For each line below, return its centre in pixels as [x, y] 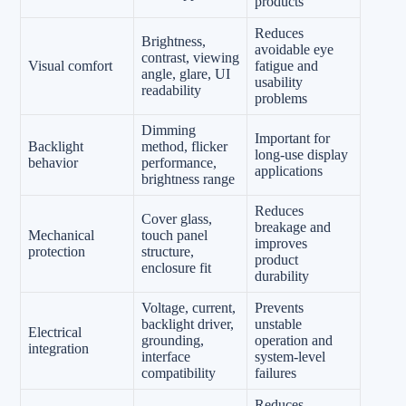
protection [57, 251]
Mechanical [61, 235]
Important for [292, 138]
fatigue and [286, 65]
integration [58, 348]
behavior [53, 162]
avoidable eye [294, 49]
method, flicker [184, 146]
